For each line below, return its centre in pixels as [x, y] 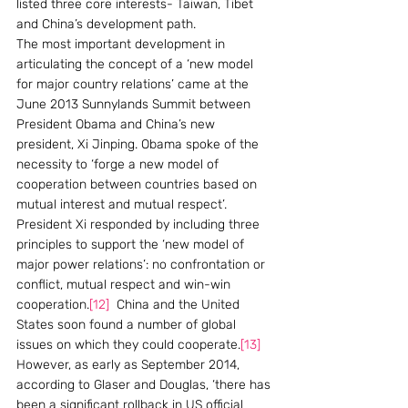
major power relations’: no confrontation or [143, 265]
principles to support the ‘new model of [132, 245]
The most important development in [122, 44]
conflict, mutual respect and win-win [125, 285]
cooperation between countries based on [138, 184]
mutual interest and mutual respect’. [123, 204]
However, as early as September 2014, [130, 365]
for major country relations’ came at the [134, 84]
